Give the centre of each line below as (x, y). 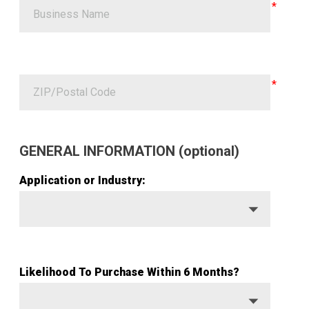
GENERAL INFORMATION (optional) (129, 151)
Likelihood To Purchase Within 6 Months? (129, 272)
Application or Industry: (82, 181)
